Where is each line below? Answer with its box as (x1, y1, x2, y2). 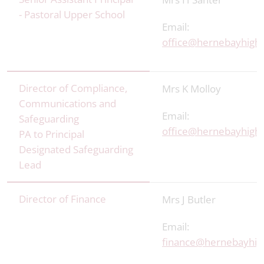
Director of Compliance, (19, 81, 127, 95)
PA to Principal (19, 127, 84, 141)
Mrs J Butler (162, 193, 216, 206)
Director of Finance (19, 192, 106, 206)
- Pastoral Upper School (19, 8, 125, 21)
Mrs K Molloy (162, 82, 221, 95)
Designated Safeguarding (19, 143, 133, 156)
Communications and (19, 97, 116, 110)
